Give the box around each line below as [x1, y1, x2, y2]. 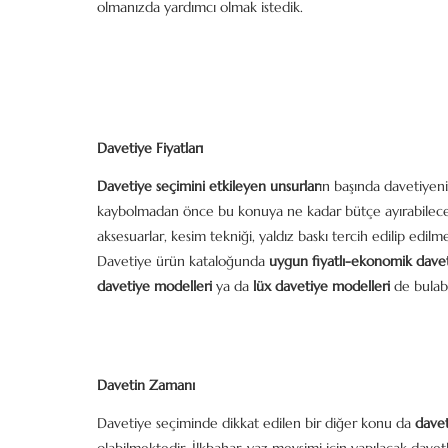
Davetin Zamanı [97, 376, 195, 394]
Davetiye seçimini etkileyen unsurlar [97, 177, 319, 195]
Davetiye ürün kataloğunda [97, 252, 269, 270]
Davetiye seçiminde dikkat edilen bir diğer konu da [97, 414, 415, 432]
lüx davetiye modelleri [253, 277, 390, 295]
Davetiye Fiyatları [97, 139, 203, 157]
